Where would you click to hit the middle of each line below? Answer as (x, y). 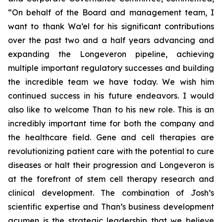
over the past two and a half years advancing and (111, 40)
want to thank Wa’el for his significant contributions (111, 26)
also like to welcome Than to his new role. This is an (111, 110)
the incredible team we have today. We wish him (111, 82)
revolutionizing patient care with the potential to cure (111, 151)
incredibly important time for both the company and (111, 123)
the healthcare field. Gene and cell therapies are (111, 137)
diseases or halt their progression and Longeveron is (111, 165)
